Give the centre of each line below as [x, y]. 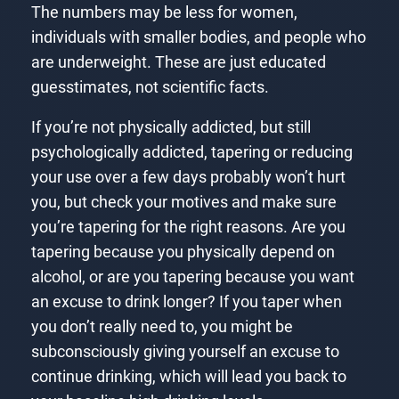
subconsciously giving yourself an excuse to [185, 352]
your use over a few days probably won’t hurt [188, 178]
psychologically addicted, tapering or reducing [191, 153]
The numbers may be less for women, [164, 12]
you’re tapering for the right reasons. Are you [188, 228]
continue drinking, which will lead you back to [188, 377]
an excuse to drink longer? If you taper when [186, 302]
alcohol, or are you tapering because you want [192, 277]
